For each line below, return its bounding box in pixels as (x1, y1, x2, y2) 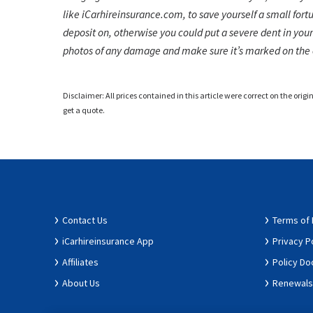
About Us (62, 276, 100, 289)
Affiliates (62, 255, 99, 268)
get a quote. (63, 104, 105, 115)
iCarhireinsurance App (62, 234, 154, 247)
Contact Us (62, 213, 108, 226)
